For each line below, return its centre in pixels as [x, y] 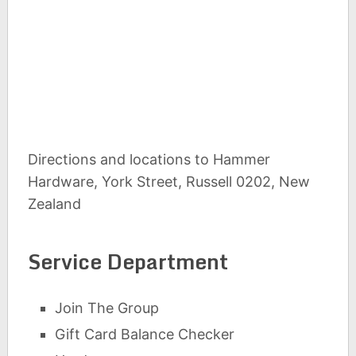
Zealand [54, 204]
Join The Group [107, 308]
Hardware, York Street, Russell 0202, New [168, 182]
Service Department [128, 261]
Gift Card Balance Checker [145, 334]
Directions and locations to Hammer [149, 159]
